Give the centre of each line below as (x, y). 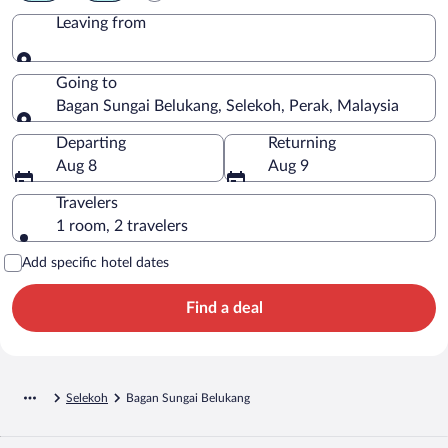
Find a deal (224, 307)
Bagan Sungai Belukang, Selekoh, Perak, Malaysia (227, 105)
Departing (91, 142)
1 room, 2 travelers (122, 225)
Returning (302, 142)
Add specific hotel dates (95, 262)
